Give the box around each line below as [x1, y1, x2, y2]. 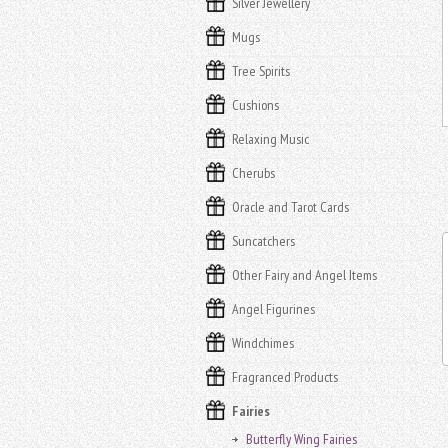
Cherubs [232, 164, 275, 182]
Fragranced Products [232, 368, 338, 386]
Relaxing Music [232, 130, 309, 148]
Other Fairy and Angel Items [232, 266, 377, 284]
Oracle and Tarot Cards [232, 198, 349, 216]
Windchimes [232, 334, 294, 352]
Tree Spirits [232, 62, 290, 80]
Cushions [232, 96, 279, 114]
